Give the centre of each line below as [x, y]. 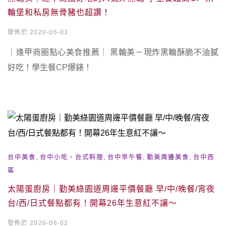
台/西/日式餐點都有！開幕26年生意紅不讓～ [92, 203]
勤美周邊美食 [168, 157]
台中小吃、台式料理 [72, 157]
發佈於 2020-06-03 [38, 32]
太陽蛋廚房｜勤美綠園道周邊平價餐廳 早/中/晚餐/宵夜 [111, 189]
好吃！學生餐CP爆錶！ [50, 67]
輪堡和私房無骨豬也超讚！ [59, 12]
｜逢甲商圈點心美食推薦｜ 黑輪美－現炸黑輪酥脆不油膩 [113, 52]
